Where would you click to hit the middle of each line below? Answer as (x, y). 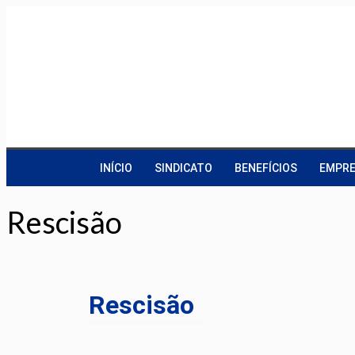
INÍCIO (116, 168)
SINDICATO (183, 168)
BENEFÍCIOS (266, 168)
